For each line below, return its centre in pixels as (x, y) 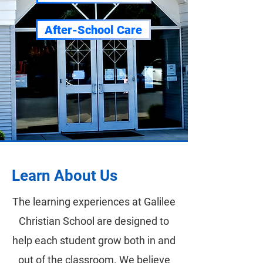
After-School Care (93, 30)
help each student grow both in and (94, 240)
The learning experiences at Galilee (94, 202)
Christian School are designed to (94, 221)
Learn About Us (65, 176)
